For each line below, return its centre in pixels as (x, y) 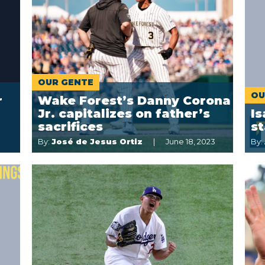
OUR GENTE (66, 82)
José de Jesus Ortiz (97, 141)
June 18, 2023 (190, 141)
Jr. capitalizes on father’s (124, 114)
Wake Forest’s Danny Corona (134, 101)
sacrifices (70, 127)
